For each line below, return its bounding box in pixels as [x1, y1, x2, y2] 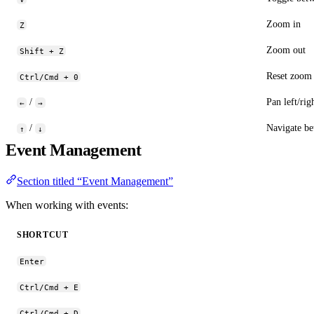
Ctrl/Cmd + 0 [19, 72, 78, 81]
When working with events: [6, 199, 128, 212]
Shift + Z [19, 46, 64, 55]
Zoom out [266, 44, 306, 56]
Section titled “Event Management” [17, 175, 173, 188]
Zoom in [266, 18, 301, 30]
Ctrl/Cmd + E [19, 282, 78, 292]
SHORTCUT [17, 230, 69, 240]
